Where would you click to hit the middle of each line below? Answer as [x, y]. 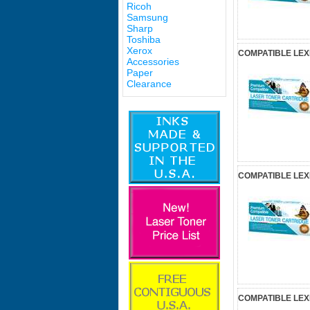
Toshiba [144, 39]
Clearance [149, 84]
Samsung [147, 17]
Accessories [153, 62]
